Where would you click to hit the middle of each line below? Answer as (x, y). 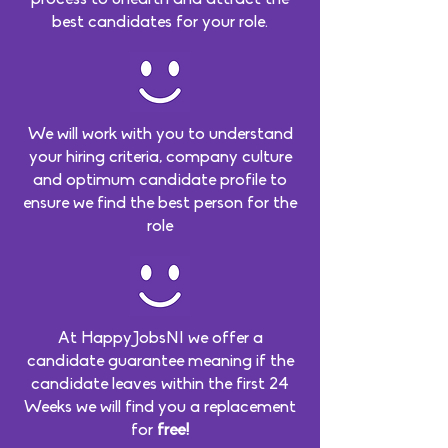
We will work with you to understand (160, 134)
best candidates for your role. (160, 22)
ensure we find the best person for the (160, 203)
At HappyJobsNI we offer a (160, 338)
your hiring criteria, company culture (160, 157)
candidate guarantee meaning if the (160, 361)
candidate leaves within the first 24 (160, 384)
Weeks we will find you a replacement (160, 407)
